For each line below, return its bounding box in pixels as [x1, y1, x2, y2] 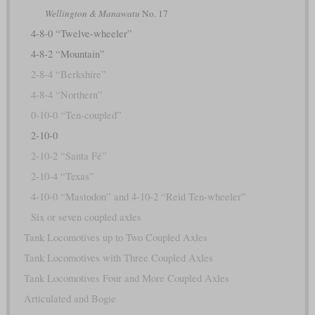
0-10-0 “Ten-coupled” [30, 108, 122, 122]
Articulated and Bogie [23, 292, 116, 306]
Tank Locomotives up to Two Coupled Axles [23, 231, 207, 245]
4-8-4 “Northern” [30, 88, 103, 102]
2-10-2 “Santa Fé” [30, 149, 107, 163]
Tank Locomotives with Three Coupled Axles [23, 251, 213, 265]
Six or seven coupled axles [30, 210, 141, 224]
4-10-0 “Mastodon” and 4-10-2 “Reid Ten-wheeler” [30, 190, 246, 204]
